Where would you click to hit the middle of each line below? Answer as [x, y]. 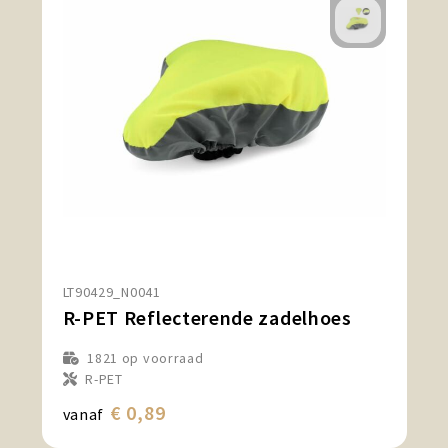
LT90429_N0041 [111, 292]
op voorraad [161, 358]
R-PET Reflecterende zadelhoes [207, 317]
